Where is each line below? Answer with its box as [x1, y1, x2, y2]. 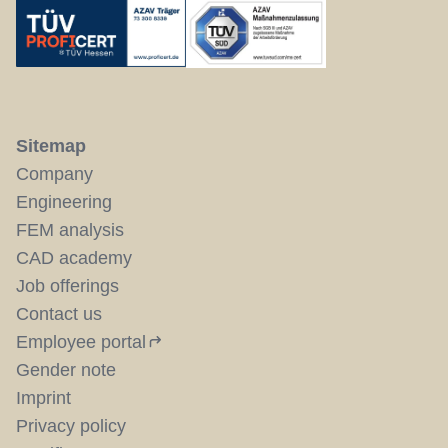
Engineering [16, 192, 112, 212]
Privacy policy [16, 416, 126, 436]
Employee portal [16, 332, 146, 352]
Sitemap [16, 136, 86, 156]
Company [16, 164, 93, 184]
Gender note [16, 360, 116, 380]
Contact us [16, 304, 102, 324]
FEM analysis [16, 220, 124, 240]
